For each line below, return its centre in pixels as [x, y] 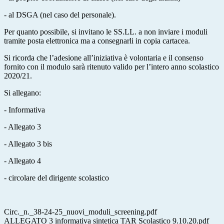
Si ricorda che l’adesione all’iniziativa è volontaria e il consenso [104, 57]
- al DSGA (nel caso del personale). [60, 14]
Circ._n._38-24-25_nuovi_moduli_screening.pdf [80, 211]
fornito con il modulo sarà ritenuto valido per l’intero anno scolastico [111, 66]
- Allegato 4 [22, 160]
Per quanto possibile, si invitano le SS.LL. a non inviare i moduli [106, 31]
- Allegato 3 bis [28, 143]
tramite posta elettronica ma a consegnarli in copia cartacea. [97, 40]
